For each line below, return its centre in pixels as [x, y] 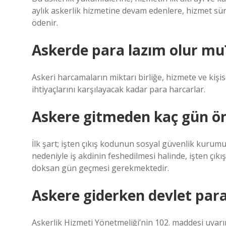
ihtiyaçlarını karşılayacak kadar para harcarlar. [119, 89]
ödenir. [45, 23]
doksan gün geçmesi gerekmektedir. [100, 168]
